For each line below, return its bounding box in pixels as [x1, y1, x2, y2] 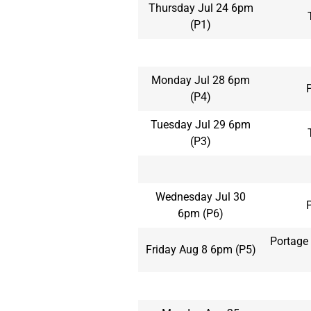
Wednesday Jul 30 [155, 190, 246, 203]
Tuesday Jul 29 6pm [151, 117, 251, 131]
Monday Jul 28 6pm [151, 73, 250, 87]
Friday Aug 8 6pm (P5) [145, 242, 256, 256]
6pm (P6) [178, 206, 224, 220]
